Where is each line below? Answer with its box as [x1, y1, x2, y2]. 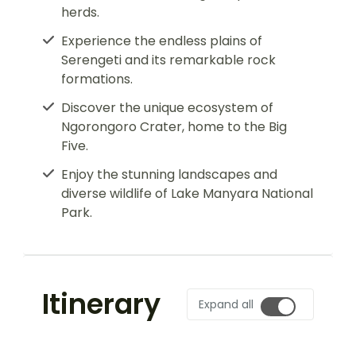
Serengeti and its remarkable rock [61, 51, 276, 69]
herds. [61, 3, 99, 21]
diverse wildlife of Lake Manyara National [61, 184, 313, 203]
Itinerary [42, 284, 161, 323]
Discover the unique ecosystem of [61, 99, 273, 117]
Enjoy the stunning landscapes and [61, 165, 277, 184]
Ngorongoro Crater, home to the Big [61, 118, 287, 136]
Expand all [199, 296, 253, 312]
